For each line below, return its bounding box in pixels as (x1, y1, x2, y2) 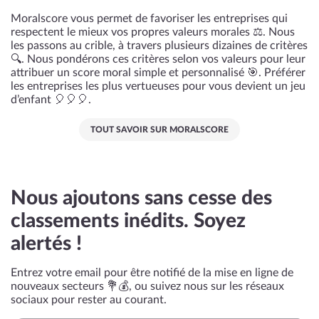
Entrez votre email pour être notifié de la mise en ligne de (11, 267, 293, 278)
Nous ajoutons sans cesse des (11, 188, 272, 208)
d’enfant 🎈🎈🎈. (11, 94, 91, 105)
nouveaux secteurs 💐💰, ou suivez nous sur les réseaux (11, 281, 284, 292)
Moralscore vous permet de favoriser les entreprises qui (11, 13, 288, 24)
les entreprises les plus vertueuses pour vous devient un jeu (11, 80, 305, 92)
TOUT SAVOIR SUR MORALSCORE (90, 125, 229, 134)
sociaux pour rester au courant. (11, 294, 167, 305)
